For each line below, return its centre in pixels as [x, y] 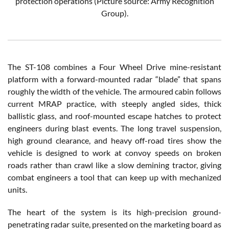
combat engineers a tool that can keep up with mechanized [114, 177]
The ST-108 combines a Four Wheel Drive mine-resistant [114, 67]
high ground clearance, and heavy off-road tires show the [114, 141]
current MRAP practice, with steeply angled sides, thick [114, 104]
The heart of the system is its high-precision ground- [114, 212]
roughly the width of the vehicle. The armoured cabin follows [114, 91]
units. [17, 190]
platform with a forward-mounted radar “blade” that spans [114, 79]
